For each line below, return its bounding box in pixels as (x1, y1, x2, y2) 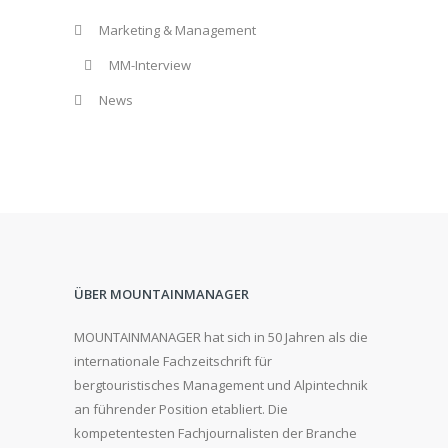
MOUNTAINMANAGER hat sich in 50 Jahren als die (74, 328, 368, 347)
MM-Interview (109, 56, 191, 75)
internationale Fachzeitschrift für (74, 352, 272, 371)
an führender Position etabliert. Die (74, 400, 288, 419)
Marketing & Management (99, 21, 256, 40)
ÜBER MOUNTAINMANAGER (74, 285, 249, 304)
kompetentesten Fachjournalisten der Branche (74, 424, 357, 443)
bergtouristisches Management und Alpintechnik (74, 376, 368, 395)
